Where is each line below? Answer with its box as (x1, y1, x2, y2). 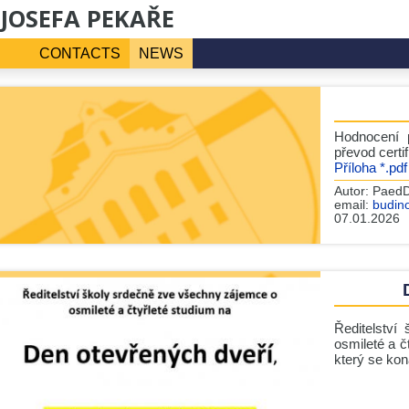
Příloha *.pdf (333, 160, 407, 175)
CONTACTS (38, 46, 121, 61)
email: (333, 198, 372, 212)
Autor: (333, 184, 372, 198)
